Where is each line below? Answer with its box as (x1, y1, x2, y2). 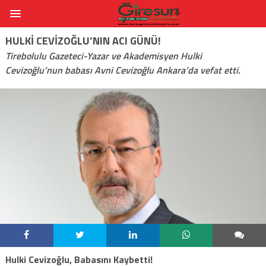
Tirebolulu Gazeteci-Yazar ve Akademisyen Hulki (5, 48, 202, 63)
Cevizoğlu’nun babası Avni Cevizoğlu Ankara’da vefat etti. (5, 62, 240, 77)
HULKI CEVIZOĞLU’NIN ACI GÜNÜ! (5, 32, 161, 49)
